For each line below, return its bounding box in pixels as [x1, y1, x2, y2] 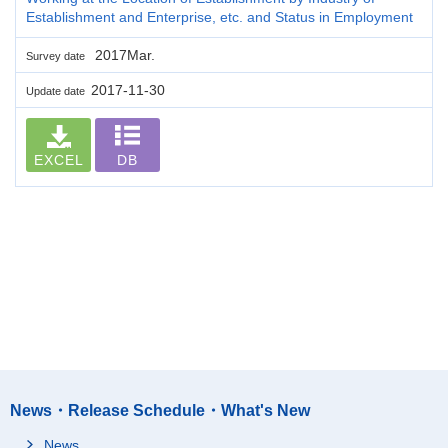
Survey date [26, 49, 91, 62]
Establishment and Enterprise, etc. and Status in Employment [26, 8, 413, 25]
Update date [26, 84, 91, 97]
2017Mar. [91, 46, 155, 63]
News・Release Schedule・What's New [10, 401, 310, 419]
